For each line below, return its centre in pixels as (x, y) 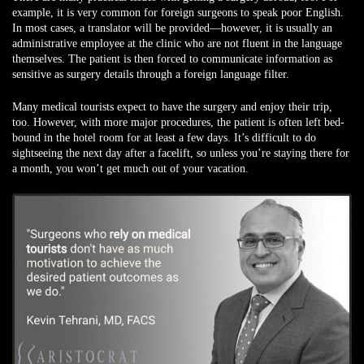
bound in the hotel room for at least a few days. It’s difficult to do (164, 138)
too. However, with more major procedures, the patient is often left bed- (178, 123)
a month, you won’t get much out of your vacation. (130, 169)
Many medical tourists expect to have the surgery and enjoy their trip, (172, 107)
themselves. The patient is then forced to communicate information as (172, 59)
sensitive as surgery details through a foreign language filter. (151, 75)
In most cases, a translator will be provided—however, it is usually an (172, 28)
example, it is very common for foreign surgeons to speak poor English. (178, 13)
